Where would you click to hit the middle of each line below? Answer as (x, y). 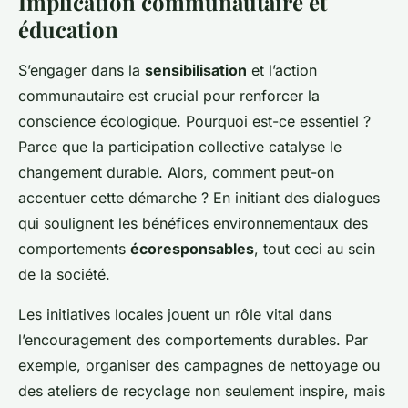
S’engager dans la (82, 70)
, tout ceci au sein (315, 249)
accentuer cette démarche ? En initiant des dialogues (199, 198)
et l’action (282, 70)
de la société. (64, 274)
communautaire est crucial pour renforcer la (169, 96)
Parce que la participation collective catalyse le (180, 147)
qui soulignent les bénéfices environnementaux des (193, 223)
